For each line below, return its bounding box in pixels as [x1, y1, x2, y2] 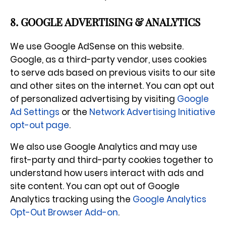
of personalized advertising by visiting [10, 93, 177, 105]
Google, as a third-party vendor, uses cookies [10, 53, 207, 66]
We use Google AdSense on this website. [10, 40, 184, 53]
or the [60, 106, 89, 119]
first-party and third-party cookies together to [10, 154, 213, 166]
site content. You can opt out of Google [10, 180, 180, 193]
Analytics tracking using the [10, 193, 133, 206]
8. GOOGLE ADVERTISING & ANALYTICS [10, 12, 200, 29]
